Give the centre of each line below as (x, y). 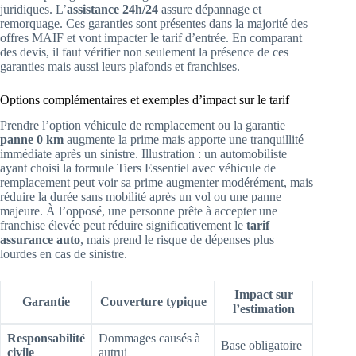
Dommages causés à (149, 339)
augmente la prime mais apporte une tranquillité (184, 140)
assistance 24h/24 (112, 9)
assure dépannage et (210, 9)
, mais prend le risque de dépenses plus (177, 240)
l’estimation (263, 309)
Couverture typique (153, 302)
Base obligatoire (261, 346)
